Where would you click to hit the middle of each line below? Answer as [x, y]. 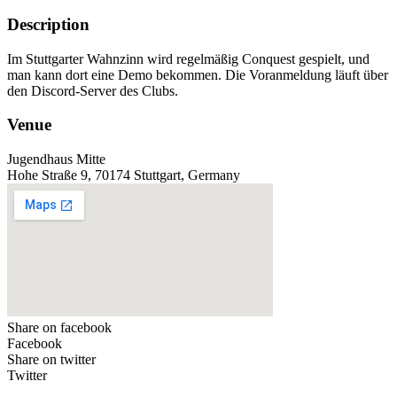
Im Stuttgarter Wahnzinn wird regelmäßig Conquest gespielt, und [188, 58]
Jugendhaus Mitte [56, 160]
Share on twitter [51, 360]
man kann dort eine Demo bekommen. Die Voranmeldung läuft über [198, 74]
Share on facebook [59, 328]
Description [48, 24]
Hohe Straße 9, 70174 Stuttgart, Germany [124, 175]
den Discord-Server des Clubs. [93, 90]
